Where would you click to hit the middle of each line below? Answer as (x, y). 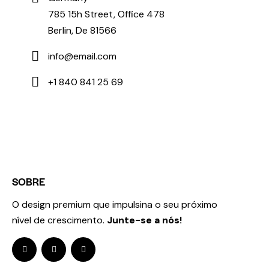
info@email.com (83, 56)
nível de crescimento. (59, 220)
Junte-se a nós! (144, 220)
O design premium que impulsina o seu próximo (115, 205)
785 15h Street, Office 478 (107, 14)
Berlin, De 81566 (83, 30)
